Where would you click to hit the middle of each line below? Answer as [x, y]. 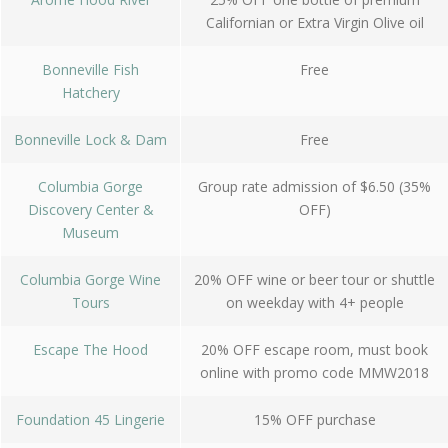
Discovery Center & [90, 209]
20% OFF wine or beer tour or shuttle [314, 279]
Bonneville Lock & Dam [90, 139]
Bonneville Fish [90, 69]
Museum [90, 232]
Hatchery [90, 92]
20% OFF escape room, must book [314, 349]
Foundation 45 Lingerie [90, 419]
